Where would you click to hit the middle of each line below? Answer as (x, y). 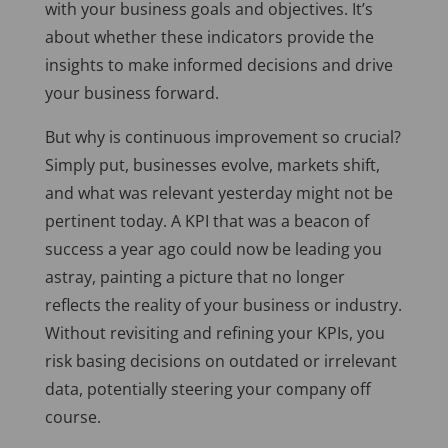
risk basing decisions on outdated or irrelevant (220, 361)
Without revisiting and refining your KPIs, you (214, 333)
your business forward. (131, 93)
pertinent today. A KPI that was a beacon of (206, 221)
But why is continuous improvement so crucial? (222, 137)
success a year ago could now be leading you (213, 249)
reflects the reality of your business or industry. (223, 305)
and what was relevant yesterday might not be (218, 193)
